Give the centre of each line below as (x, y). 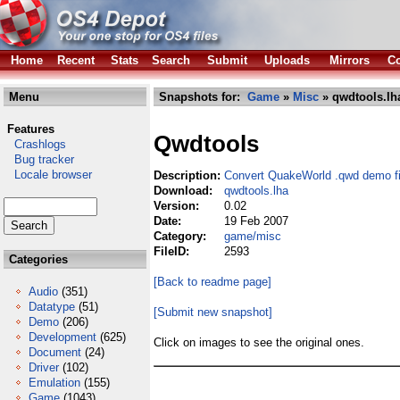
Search (171, 60)
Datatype (52, 307)
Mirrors (350, 60)
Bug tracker (39, 159)
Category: (182, 236)
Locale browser (48, 175)
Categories (37, 259)
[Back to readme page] (212, 282)
